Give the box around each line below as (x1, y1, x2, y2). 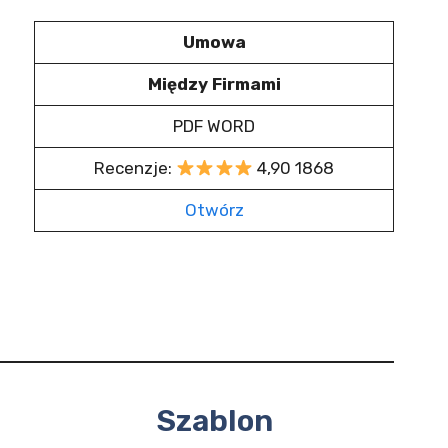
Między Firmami (147, 74, 281, 94)
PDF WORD (173, 116, 255, 136)
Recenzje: (93, 158, 176, 178)
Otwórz (184, 200, 244, 220)
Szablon (155, 403, 273, 439)
